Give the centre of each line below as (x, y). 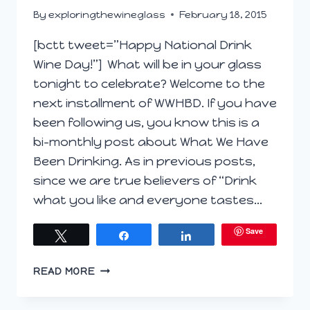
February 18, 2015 (223, 14)
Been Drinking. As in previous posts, (144, 161)
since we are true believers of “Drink (145, 180)
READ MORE (64, 271)
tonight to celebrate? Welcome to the (149, 83)
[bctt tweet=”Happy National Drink (143, 45)
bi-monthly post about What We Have (151, 142)
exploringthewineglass (107, 14)
